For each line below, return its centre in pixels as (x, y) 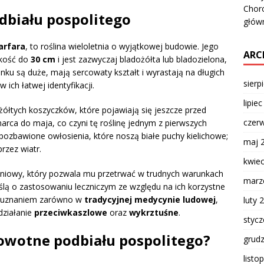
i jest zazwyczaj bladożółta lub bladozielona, (141, 60)
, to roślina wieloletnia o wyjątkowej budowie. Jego (122, 47)
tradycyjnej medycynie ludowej (150, 200)
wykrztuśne (154, 213)
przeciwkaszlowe (71, 213)
